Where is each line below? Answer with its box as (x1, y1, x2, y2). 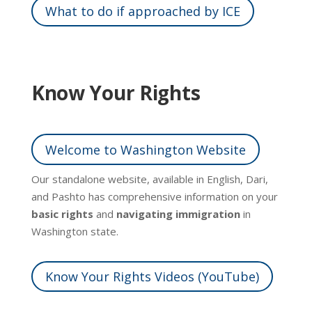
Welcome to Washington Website (45, 141, 246, 158)
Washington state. (31, 224, 118, 238)
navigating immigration (116, 206, 240, 221)
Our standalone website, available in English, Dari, (31, 171, 268, 186)
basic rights (31, 206, 93, 221)
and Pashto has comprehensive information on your (31, 189, 278, 203)
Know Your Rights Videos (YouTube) (45, 268, 259, 286)
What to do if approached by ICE (45, 2, 240, 19)
